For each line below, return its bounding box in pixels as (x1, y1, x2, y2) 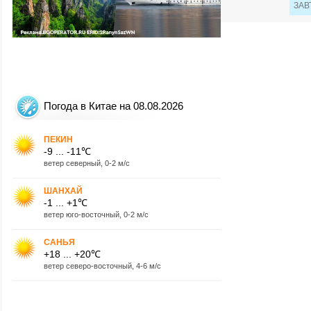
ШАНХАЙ (44, 185, 83, 196)
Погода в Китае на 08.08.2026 (44, 100, 183, 112)
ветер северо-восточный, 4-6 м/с (44, 261, 161, 270)
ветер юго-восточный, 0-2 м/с (44, 210, 149, 219)
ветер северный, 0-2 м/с (44, 158, 130, 167)
